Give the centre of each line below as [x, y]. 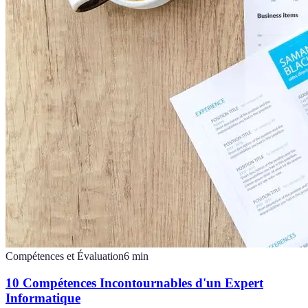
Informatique [43, 298]
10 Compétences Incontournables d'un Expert [134, 283]
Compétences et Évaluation [65, 256]
